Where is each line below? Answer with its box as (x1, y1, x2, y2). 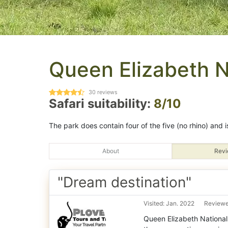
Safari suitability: (49, 96, 154, 111)
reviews (96, 89, 118, 96)
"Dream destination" (58, 174, 191, 191)
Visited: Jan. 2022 (144, 199, 194, 207)
